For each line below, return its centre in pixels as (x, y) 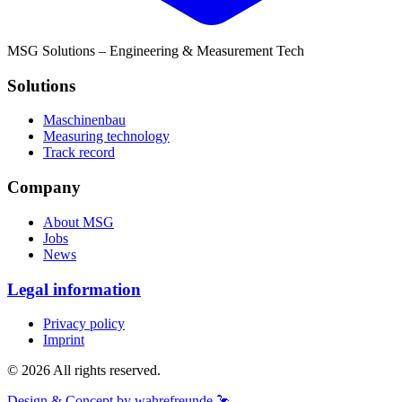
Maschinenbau (84, 120)
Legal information (74, 289)
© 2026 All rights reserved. (84, 371)
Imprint (64, 340)
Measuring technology (106, 136)
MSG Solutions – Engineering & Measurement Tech (156, 50)
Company (44, 188)
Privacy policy (84, 324)
